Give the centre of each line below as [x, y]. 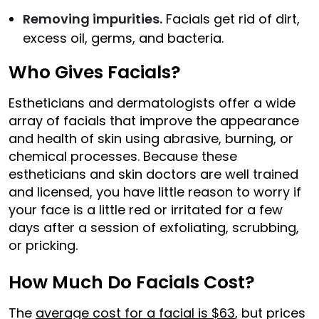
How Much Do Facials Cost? [132, 282]
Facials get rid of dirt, [231, 19]
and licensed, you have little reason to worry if [155, 192]
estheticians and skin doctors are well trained [153, 174]
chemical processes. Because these [123, 156]
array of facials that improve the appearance [154, 120]
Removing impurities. [93, 19]
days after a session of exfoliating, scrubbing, [154, 227]
